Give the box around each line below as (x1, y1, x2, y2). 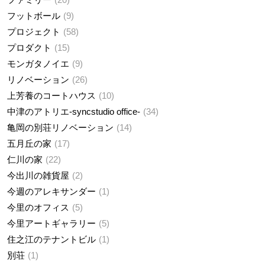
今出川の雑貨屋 (7, 170, 69, 181)
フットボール (7, 11, 60, 21)
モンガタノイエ (7, 59, 69, 69)
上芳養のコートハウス (7, 91, 96, 101)
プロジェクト (7, 27, 60, 37)
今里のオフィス (7, 202, 69, 213)
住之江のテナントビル (7, 234, 96, 245)
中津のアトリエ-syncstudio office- (7, 106, 140, 117)
